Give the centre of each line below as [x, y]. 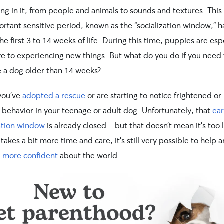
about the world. [89, 155]
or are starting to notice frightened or [153, 95]
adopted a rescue [54, 95]
